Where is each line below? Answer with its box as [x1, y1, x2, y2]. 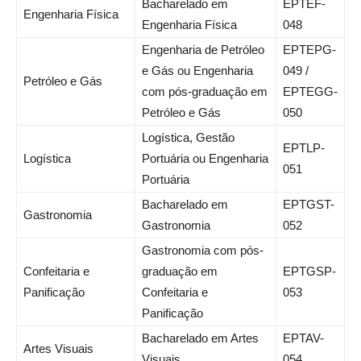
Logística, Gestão [142, 131, 234, 145]
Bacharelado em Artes [142, 331, 259, 346]
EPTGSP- [283, 264, 336, 279]
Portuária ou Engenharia [142, 151, 268, 166]
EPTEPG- [283, 43, 336, 57]
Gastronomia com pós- [142, 243, 263, 258]
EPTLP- [283, 141, 325, 156]
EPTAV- [283, 331, 324, 346]
